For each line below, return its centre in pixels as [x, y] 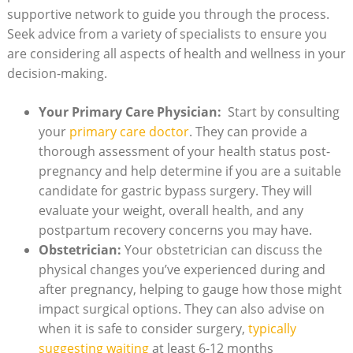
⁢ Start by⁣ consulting [280, 111]
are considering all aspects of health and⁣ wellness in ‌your [176, 53]
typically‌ [272, 328]
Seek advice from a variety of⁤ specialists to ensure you [167, 33]
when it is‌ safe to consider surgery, [143, 328]
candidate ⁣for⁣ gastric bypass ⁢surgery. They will [175, 190]
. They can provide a [248, 131]
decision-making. [57, 73]
